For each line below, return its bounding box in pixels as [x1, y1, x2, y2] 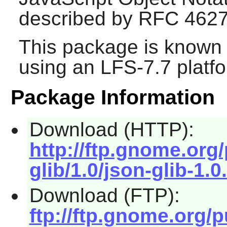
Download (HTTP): [29, 119, 194, 141]
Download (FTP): [29, 184, 180, 206]
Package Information [10, 86, 215, 109]
